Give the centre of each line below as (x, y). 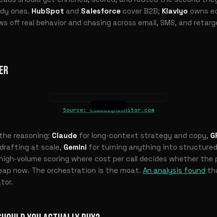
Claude (64, 135)
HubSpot (48, 11)
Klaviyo (175, 11)
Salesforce (101, 11)
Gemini (75, 147)
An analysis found (174, 170)
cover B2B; (141, 11)
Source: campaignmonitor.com (108, 110)
